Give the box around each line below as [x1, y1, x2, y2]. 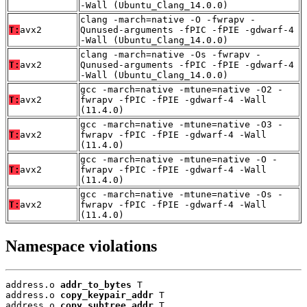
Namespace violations [5, 236, 157, 255]
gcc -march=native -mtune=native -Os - [80, 189, 283, 200]
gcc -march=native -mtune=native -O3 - [80, 119, 283, 130]
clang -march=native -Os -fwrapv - [80, 49, 261, 60]
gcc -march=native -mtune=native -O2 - [80, 84, 283, 95]
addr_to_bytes [60, 279, 132, 290]
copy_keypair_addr [60, 289, 153, 300]
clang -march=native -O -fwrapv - [80, 14, 256, 25]
